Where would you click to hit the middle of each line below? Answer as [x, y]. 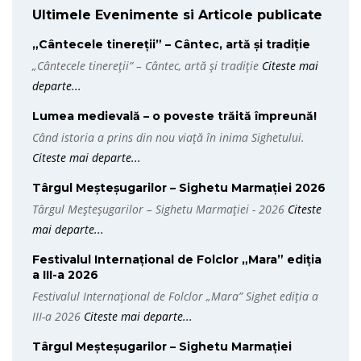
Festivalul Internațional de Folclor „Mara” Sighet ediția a [175, 296]
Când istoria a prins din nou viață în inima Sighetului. [168, 137]
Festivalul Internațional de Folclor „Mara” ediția [177, 259]
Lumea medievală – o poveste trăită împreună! [174, 116]
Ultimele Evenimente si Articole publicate [177, 15]
